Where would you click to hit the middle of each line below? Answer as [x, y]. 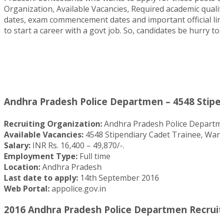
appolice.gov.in [78, 189]
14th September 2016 [119, 178]
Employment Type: [41, 156]
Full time [94, 156]
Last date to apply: [41, 178]
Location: [22, 167]
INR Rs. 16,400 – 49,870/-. [77, 146]
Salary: [17, 146]
